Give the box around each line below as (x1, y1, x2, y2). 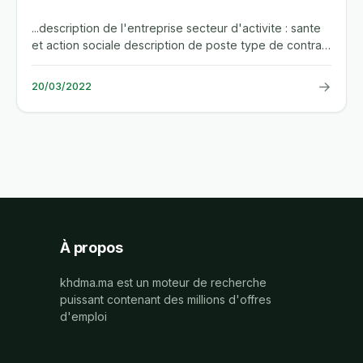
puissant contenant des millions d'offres (60, 292, 271, 306)
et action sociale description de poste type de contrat (32, 37, 326, 52)
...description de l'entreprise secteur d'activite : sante (32, 20, 321, 35)
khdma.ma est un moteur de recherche (60, 275, 267, 289)
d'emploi (60, 309, 107, 323)
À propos (60, 238, 123, 256)
